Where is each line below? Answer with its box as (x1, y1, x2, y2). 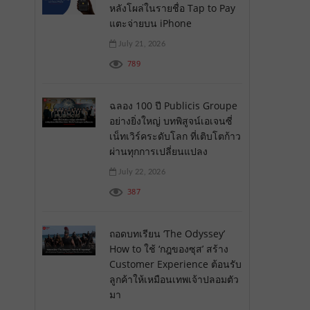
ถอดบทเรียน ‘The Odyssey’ (109, 226, 225, 240)
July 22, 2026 (116, 167, 165, 176)
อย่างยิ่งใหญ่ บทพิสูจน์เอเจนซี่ (109, 113, 232, 127)
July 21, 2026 (116, 39, 165, 48)
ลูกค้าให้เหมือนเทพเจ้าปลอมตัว (109, 272, 239, 286)
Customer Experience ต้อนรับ (109, 257, 241, 271)
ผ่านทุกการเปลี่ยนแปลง (109, 144, 208, 158)
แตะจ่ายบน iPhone (109, 16, 192, 30)
